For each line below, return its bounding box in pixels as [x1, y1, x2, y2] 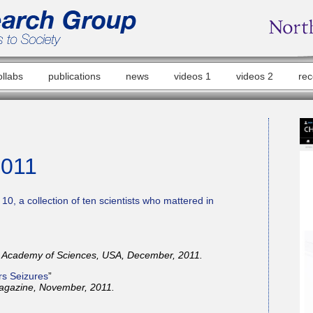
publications [48, 71, 101, 82]
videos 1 [174, 71, 211, 82]
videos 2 [236, 71, 273, 82]
